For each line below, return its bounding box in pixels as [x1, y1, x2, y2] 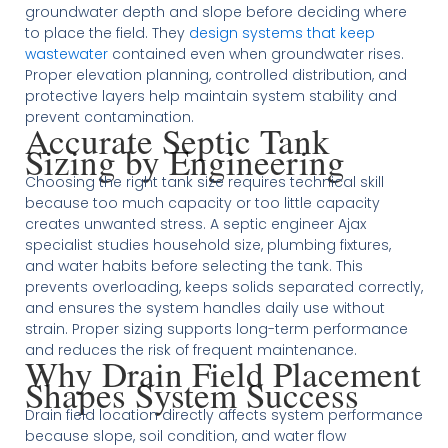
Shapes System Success [24, 370, 359, 418]
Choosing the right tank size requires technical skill [24, 171, 384, 192]
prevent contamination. [24, 106, 194, 127]
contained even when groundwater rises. [107, 43, 404, 64]
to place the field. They [24, 22, 189, 43]
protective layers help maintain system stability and [24, 85, 397, 106]
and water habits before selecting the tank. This [24, 255, 363, 276]
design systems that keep [188, 22, 375, 43]
